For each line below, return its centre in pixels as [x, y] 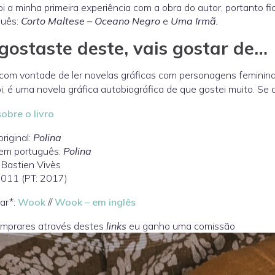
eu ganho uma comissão [181, 226]
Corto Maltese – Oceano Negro [91, 21]
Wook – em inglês [95, 202]
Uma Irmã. [195, 21]
